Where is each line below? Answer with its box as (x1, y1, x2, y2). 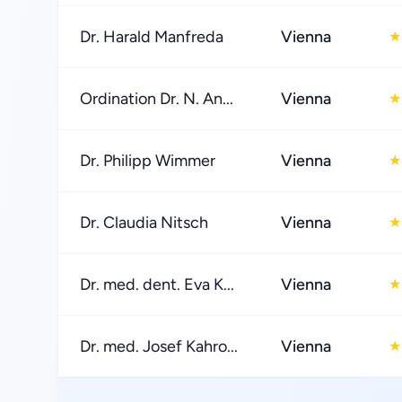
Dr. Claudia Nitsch (80, 213, 208, 232)
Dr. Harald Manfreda (80, 27, 223, 47)
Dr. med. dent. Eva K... (80, 275, 234, 294)
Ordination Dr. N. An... (80, 89, 233, 109)
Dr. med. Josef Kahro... (80, 336, 238, 356)
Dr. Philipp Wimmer (80, 151, 215, 170)
